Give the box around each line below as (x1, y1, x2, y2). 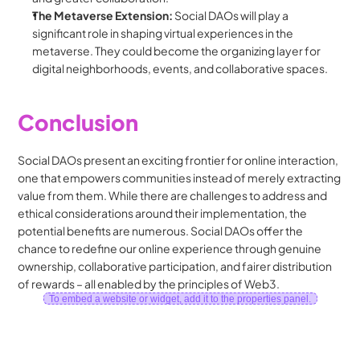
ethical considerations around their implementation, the (18, 206, 308, 220)
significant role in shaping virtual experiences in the (32, 26, 294, 40)
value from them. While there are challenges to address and (18, 188, 328, 202)
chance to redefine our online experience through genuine (18, 241, 322, 256)
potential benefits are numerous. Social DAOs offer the (18, 223, 304, 238)
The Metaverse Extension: (32, 8, 174, 22)
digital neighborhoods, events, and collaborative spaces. (32, 61, 329, 76)
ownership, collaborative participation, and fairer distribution (18, 259, 333, 273)
